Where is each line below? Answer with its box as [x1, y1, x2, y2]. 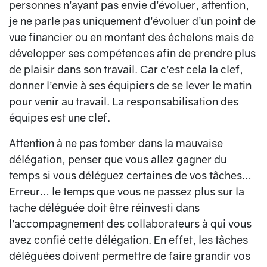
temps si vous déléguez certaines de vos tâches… [9, 169, 252, 182]
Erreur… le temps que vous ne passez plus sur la [9, 185, 244, 198]
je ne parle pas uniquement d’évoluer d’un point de [9, 14, 256, 28]
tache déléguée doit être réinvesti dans [9, 201, 200, 215]
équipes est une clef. [9, 111, 113, 125]
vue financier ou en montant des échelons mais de [9, 30, 254, 44]
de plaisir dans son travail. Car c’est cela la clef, [9, 63, 243, 76]
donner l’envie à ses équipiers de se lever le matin [9, 79, 252, 92]
